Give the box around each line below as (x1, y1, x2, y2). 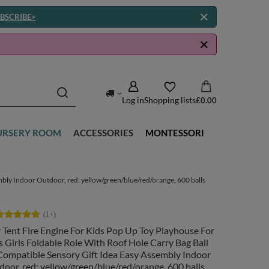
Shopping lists (144, 94, 196, 105)
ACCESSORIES (73, 127, 133, 138)
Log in (122, 94, 144, 105)
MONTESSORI (145, 127, 204, 138)
